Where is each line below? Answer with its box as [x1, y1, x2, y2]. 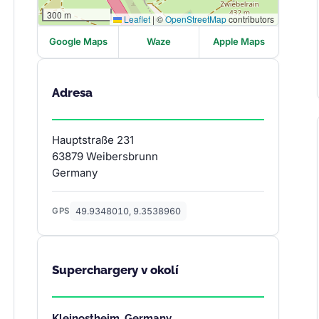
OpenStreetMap [165, 12, 227, 25]
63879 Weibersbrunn [52, 149, 159, 163]
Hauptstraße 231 [52, 132, 135, 147]
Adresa [52, 85, 93, 100]
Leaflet [122, 12, 151, 25]
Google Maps [48, 36, 108, 48]
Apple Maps [213, 36, 266, 48]
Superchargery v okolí [52, 262, 179, 277]
